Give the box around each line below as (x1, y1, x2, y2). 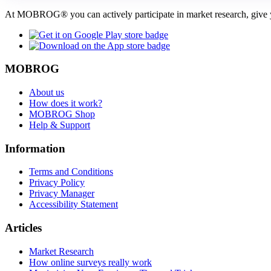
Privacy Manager (29, 188, 94, 199)
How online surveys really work (29, 256, 152, 267)
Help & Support (29, 119, 90, 130)
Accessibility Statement (29, 199, 118, 210)
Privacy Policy (29, 177, 85, 188)
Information (5, 142, 65, 155)
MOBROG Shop (29, 108, 95, 119)
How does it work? (29, 97, 102, 108)
